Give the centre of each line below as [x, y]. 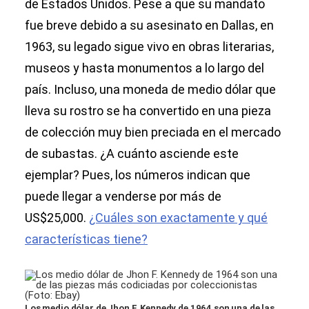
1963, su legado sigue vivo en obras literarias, [149, 47]
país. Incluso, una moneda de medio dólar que [150, 90]
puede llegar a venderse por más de [123, 197]
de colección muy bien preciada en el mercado [153, 132]
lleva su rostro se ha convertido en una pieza [148, 111]
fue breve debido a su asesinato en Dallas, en [149, 26]
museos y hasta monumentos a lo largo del [144, 68]
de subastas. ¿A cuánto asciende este [132, 154]
